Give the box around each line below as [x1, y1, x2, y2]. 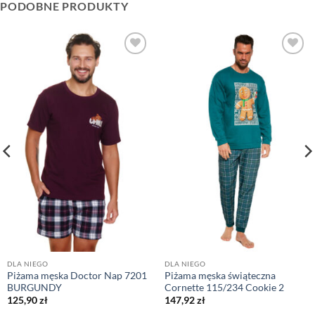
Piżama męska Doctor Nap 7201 [6, 269, 147, 281]
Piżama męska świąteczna [164, 269, 276, 281]
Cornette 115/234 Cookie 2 [164, 281, 284, 293]
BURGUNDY [6, 281, 62, 293]
